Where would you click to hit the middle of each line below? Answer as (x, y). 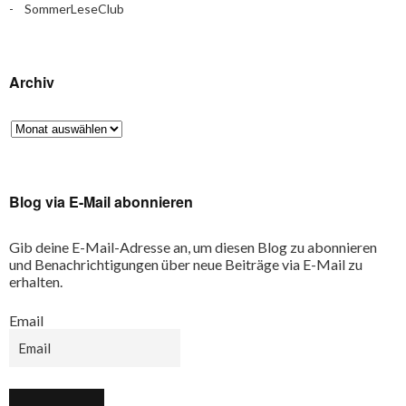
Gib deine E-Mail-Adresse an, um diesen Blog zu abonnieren (193, 247)
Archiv (32, 82)
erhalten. (36, 281)
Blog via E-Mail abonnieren (101, 202)
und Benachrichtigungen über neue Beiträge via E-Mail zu (186, 264)
